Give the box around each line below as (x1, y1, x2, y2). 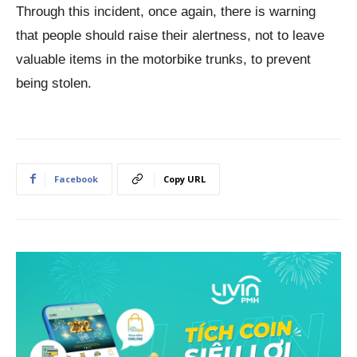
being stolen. (16, 75, 92, 91)
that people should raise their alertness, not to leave (16, 27, 324, 43)
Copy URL (163, 172, 206, 185)
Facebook (54, 172, 98, 185)
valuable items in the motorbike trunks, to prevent (16, 51, 311, 67)
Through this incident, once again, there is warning (16, 3, 316, 19)
